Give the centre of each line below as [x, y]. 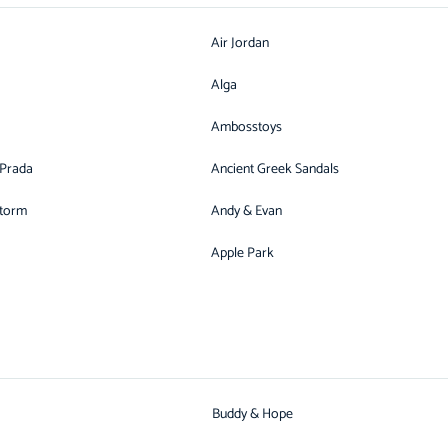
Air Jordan [240, 43]
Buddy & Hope [252, 414]
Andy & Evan [247, 211]
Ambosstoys [247, 127]
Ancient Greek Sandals [275, 169]
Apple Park [243, 253]
